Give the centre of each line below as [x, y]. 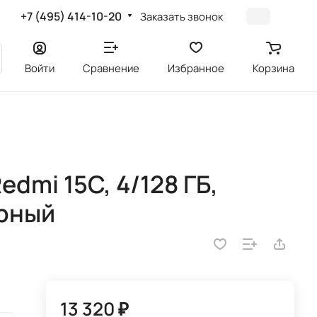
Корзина [273, 68]
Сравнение [111, 68]
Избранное [196, 68]
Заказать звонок [182, 16]
